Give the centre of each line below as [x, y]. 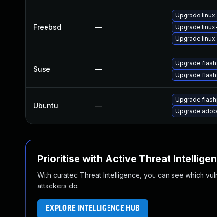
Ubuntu [46, 105]
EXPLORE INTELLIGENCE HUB [93, 209]
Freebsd [47, 27]
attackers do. [58, 186]
